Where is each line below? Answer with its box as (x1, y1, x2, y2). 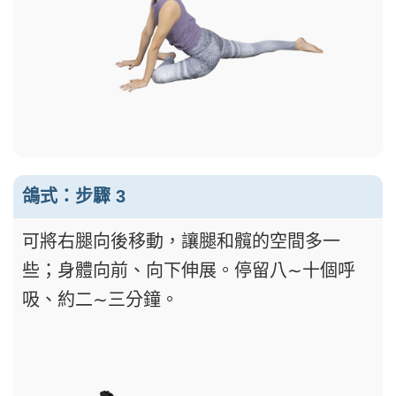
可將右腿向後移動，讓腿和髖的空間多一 (22, 232, 340, 252)
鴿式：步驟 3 (22, 187, 126, 207)
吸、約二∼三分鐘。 (22, 290, 179, 310)
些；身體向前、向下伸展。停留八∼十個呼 (22, 261, 355, 281)
